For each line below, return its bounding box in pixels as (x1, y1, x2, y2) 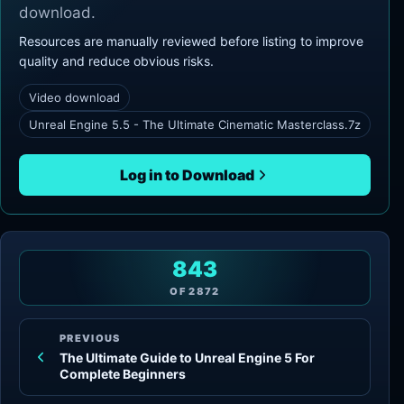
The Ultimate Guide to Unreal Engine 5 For (60, 350, 315, 365)
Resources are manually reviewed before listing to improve (19, 33, 363, 49)
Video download (29, 90, 120, 105)
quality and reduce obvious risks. (19, 53, 214, 69)
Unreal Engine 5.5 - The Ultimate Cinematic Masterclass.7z (29, 117, 361, 132)
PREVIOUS (60, 332, 121, 344)
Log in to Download (119, 166, 254, 184)
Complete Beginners (60, 366, 186, 381)
